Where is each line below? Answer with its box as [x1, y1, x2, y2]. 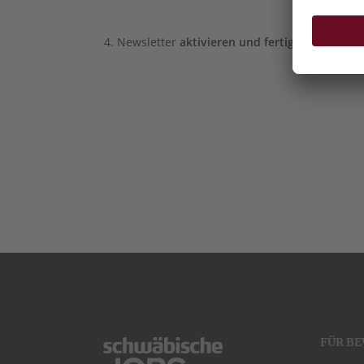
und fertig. [236, 34, 297, 50]
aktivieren [180, 34, 236, 50]
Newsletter [117, 34, 180, 50]
